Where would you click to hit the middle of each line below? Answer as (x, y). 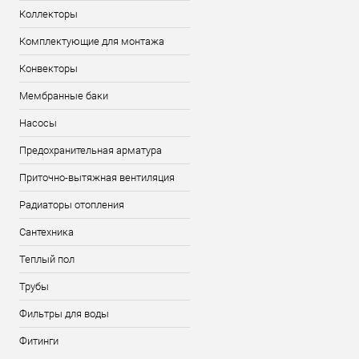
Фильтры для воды (64, 314)
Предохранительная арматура (91, 150)
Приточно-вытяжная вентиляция (97, 177)
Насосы (38, 123)
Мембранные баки (64, 96)
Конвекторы (48, 69)
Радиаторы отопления (72, 205)
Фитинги (39, 341)
